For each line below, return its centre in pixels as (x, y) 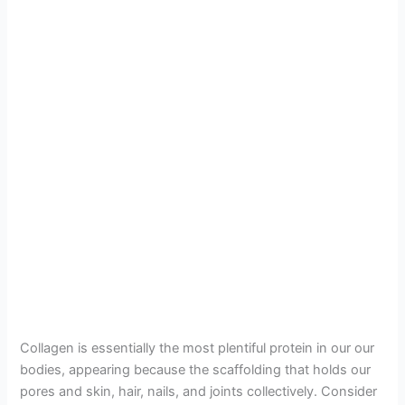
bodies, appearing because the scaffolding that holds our (196, 369)
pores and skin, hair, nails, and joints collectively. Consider (199, 391)
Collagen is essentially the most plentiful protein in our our (198, 348)
